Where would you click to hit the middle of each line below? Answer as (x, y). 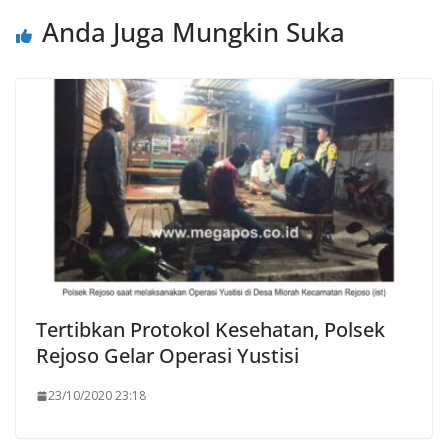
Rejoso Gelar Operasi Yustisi (167, 356)
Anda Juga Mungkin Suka (193, 31)
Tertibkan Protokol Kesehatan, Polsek (210, 330)
